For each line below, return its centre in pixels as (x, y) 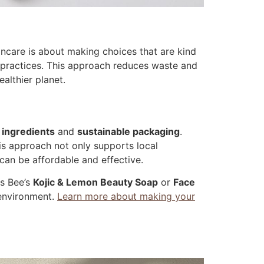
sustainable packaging (128, 131)
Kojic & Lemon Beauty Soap (95, 182)
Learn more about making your (126, 197)
